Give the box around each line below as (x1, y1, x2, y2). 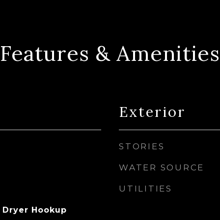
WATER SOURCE (119, 163, 204, 172)
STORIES (119, 141, 165, 151)
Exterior (119, 103, 186, 121)
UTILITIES (119, 184, 172, 193)
